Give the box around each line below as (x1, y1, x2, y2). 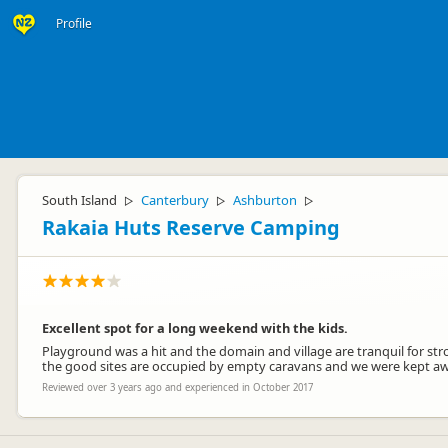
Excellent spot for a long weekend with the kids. (42, 319, 348, 337)
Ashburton (233, 191, 297, 209)
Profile (56, 15, 92, 32)
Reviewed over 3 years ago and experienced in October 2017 (42, 381, 313, 394)
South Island (42, 191, 117, 209)
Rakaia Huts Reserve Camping (42, 214, 340, 241)
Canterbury (141, 191, 209, 209)
